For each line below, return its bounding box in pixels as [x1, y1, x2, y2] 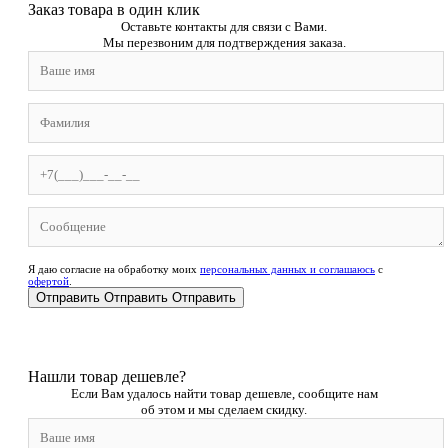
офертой [28, 274, 69, 287]
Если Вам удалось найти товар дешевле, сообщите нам [70, 385, 378, 401]
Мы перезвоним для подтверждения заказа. [102, 34, 346, 50]
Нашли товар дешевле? [28, 367, 186, 385]
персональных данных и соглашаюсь [200, 262, 375, 275]
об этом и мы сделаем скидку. [141, 401, 307, 417]
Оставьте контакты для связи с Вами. [121, 18, 327, 34]
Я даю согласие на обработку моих [28, 262, 200, 275]
